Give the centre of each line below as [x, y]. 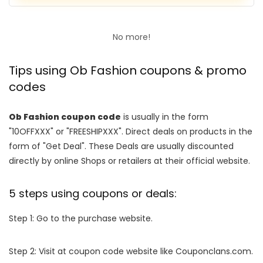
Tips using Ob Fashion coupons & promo [128, 71]
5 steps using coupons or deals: [93, 194]
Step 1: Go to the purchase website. [81, 219]
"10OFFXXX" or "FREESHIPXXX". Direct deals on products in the [131, 132]
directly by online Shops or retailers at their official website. [129, 161]
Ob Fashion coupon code [65, 117]
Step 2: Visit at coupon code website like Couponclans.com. [131, 252]
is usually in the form [165, 117]
